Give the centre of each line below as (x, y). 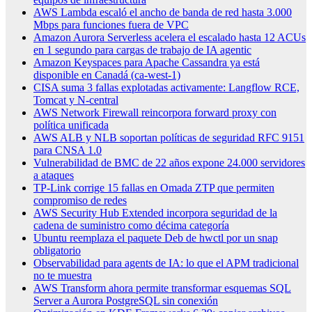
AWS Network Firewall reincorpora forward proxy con (155, 112)
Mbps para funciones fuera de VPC (111, 24)
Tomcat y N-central (76, 100)
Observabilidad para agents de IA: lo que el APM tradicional (166, 263)
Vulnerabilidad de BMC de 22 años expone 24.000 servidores (169, 162)
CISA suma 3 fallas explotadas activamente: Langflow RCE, (166, 87)
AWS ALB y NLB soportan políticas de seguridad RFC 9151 (169, 137)
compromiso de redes (80, 200)
